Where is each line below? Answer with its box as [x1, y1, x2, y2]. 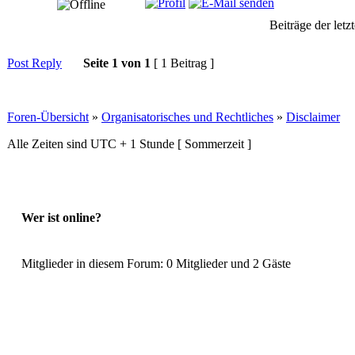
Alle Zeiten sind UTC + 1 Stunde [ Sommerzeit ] [7, 136, 251, 151]
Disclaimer [286, 109, 340, 124]
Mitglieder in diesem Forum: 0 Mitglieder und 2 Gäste [21, 256, 291, 270]
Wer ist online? [21, 211, 101, 225]
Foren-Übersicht [7, 109, 89, 124]
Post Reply [7, 55, 62, 70]
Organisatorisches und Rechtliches [101, 109, 273, 124]
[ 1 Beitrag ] [151, 55, 217, 70]
